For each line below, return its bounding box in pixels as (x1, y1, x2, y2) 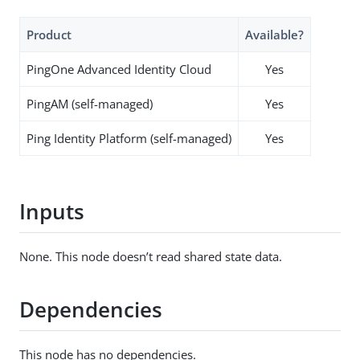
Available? (245, 26, 304, 43)
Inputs (19, 197, 84, 227)
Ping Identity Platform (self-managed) (27, 129, 231, 146)
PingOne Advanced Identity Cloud (27, 60, 211, 77)
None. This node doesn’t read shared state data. (19, 247, 282, 264)
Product (27, 26, 72, 43)
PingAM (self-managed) (27, 95, 153, 112)
